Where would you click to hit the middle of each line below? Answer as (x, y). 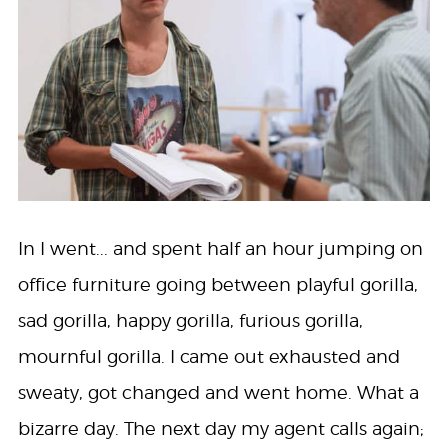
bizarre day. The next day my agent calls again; (220, 429)
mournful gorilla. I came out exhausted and (208, 357)
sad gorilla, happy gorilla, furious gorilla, (190, 321)
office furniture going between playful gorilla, (217, 285)
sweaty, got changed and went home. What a (218, 393)
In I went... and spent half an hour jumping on (220, 249)
